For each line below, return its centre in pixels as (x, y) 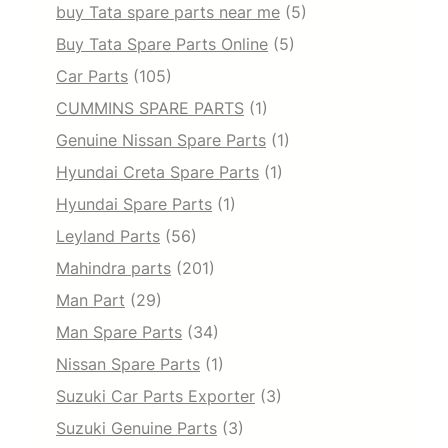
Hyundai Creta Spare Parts (157, 171)
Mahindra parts (113, 267)
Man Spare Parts (119, 331)
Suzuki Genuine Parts (136, 427)
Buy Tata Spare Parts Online (162, 43)
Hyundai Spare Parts (134, 203)
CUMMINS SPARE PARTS (150, 107)
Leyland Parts (108, 235)
